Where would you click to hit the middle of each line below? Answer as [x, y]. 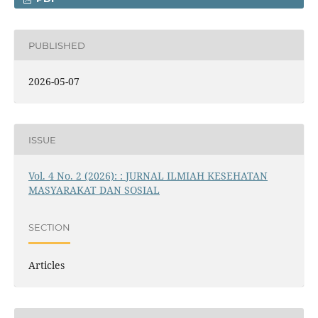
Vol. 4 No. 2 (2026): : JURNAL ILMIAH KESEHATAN [148, 176]
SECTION [49, 227]
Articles [46, 265]
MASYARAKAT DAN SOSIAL [94, 190]
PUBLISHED [56, 45]
